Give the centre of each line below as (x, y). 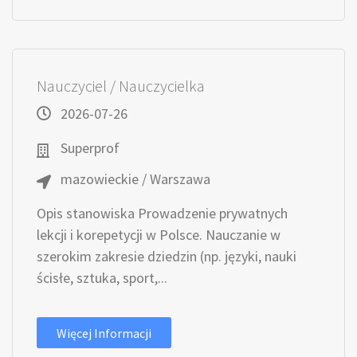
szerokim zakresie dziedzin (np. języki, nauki (167, 256)
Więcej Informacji (104, 333)
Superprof (90, 148)
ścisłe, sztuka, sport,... (102, 278)
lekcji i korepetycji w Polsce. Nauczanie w (159, 235)
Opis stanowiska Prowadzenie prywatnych (162, 213)
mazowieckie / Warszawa (135, 179)
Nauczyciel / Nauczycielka (121, 86)
